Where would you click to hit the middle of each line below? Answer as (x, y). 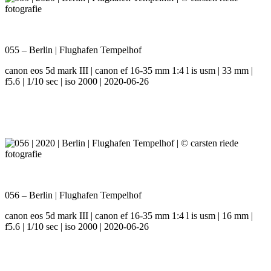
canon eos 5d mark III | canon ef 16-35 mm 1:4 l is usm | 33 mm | (129, 71)
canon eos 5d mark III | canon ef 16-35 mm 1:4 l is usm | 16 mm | (129, 216)
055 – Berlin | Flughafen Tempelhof (73, 50)
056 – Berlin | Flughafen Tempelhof (73, 195)
